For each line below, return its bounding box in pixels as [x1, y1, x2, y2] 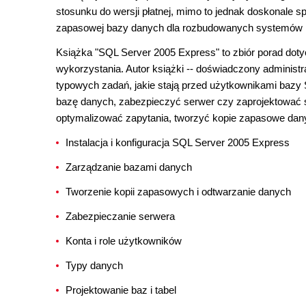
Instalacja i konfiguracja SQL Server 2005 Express [66, 137, 290, 148]
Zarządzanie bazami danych [66, 161, 192, 173]
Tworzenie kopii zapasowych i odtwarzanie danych [66, 186, 291, 197]
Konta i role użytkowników [66, 235, 182, 247]
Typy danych [66, 260, 123, 271]
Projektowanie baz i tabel [66, 284, 176, 296]
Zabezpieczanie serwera [66, 210, 175, 222]
